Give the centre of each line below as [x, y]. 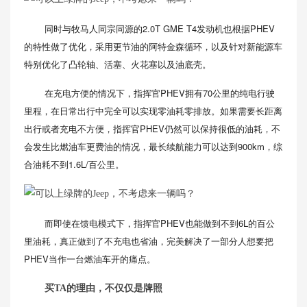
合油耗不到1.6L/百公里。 [74, 164]
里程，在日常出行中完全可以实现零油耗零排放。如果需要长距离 [153, 111]
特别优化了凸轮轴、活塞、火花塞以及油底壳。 [118, 64]
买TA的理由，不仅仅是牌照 [103, 288]
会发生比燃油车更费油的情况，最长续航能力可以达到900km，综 [153, 146]
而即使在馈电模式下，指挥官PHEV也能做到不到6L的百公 [160, 223]
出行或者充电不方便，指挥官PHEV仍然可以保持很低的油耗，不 [152, 128]
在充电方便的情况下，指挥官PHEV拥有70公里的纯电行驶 [160, 93]
